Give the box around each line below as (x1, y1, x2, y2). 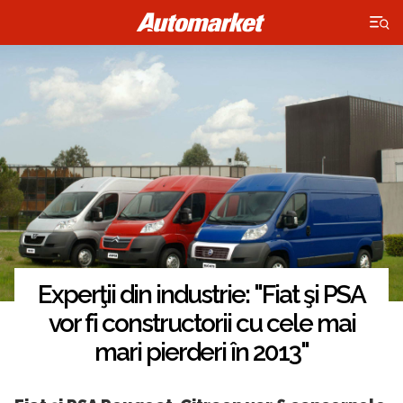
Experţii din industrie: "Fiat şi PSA (38, 280, 365, 310)
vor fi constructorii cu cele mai (48, 309, 355, 339)
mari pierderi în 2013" (94, 337, 309, 368)
